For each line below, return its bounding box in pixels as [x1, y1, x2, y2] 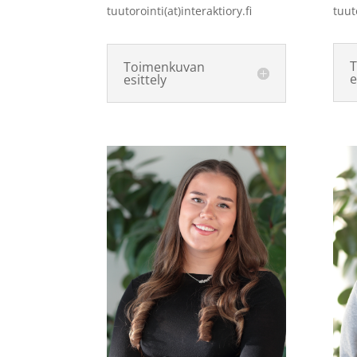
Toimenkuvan [124, 57, 206, 76]
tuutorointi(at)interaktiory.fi [107, 3, 253, 19]
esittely [124, 70, 167, 88]
